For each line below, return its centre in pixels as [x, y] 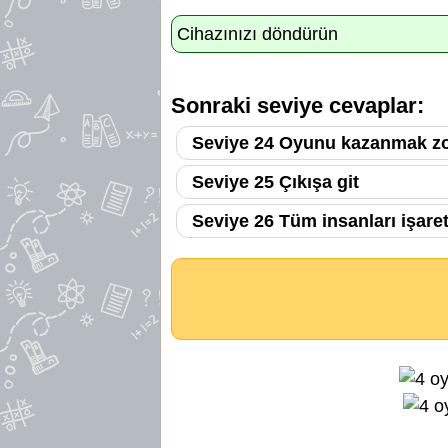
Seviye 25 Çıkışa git [275, 181]
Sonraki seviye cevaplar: [297, 105]
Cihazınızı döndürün [257, 34]
